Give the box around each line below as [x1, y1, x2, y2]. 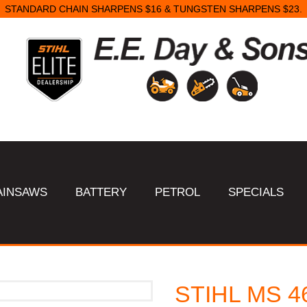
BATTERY [75, 186, 127, 199]
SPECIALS [228, 186, 284, 199]
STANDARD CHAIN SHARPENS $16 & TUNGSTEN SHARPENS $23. [5, 3, 302, 15]
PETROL [155, 186, 201, 199]
